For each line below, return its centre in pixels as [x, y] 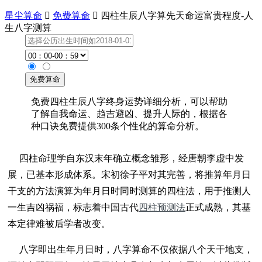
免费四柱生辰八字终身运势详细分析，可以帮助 [129, 101]
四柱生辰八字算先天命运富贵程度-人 [176, 15]
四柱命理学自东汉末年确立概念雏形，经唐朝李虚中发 [132, 158]
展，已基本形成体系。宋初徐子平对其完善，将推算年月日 [129, 175]
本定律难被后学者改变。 [59, 224]
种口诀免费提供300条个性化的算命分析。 [118, 126]
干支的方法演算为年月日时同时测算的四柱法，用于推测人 [129, 191]
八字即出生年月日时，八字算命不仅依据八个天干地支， [136, 249]
